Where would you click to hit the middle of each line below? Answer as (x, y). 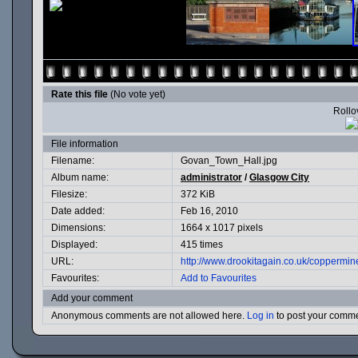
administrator (211, 177)
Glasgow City (279, 177)
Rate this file (81, 94)
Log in (261, 316)
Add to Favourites (219, 278)
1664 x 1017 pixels (222, 228)
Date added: (78, 211)
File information (85, 144)
